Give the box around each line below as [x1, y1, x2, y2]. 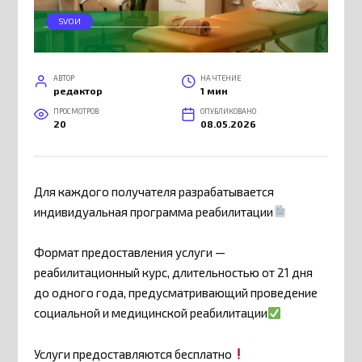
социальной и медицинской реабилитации [34, 305, 268, 321]
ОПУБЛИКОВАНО [200, 106, 256, 116]
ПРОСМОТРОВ [53, 106, 99, 116]
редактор [53, 84, 103, 96]
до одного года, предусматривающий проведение [34, 285, 318, 301]
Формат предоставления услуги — [34, 245, 226, 260]
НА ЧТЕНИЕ [200, 73, 241, 82]
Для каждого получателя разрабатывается [34, 183, 275, 199]
